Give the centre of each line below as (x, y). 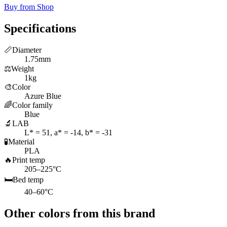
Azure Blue (43, 96)
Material (21, 141)
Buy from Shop (29, 7)
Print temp (29, 160)
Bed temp (28, 179)
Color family (32, 105)
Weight (23, 68)
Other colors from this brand (80, 213)
